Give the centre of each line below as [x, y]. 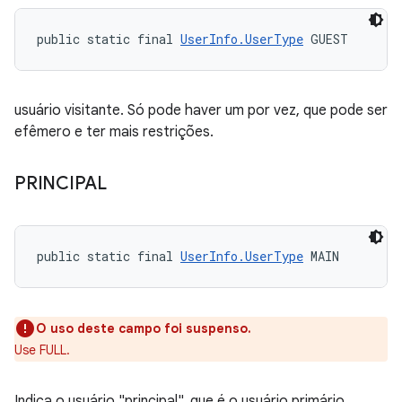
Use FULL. [42, 350]
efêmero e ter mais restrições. [114, 132]
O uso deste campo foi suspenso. [144, 328]
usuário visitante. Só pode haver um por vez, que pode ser [201, 110]
